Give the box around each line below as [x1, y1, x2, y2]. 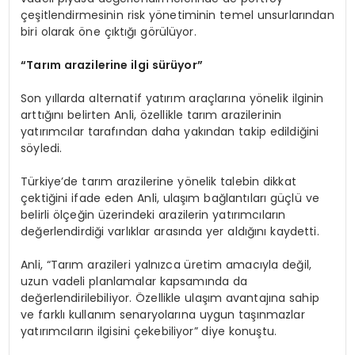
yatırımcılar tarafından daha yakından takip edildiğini [21, 123, 319, 139]
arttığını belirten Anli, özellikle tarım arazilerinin [21, 106, 282, 123]
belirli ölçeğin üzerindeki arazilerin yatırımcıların [21, 206, 286, 223]
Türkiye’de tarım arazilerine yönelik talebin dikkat [21, 173, 296, 189]
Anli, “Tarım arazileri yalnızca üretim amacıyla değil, [21, 256, 311, 273]
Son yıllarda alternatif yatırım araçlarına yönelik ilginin [21, 90, 324, 106]
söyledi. [21, 139, 63, 156]
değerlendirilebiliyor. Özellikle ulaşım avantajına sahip [21, 289, 319, 306]
